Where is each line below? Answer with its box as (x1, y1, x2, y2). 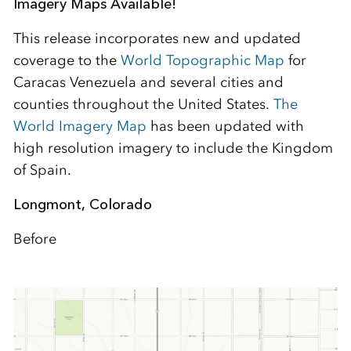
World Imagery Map (13, 118, 147, 135)
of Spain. (13, 161, 71, 179)
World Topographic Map (120, 52, 284, 69)
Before (13, 230, 56, 248)
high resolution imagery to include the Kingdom (13, 139, 333, 157)
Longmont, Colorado (13, 196, 152, 213)
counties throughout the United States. (13, 96, 273, 113)
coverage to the (13, 52, 121, 69)
